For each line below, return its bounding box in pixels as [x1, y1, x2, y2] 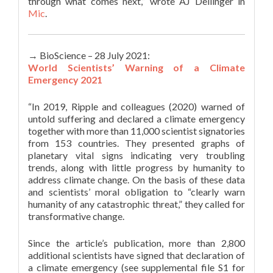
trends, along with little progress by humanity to [28, 161, 245, 173]
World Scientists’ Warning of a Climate [28, 62, 245, 73]
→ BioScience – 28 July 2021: [28, 49, 150, 61]
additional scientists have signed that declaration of [28, 249, 245, 261]
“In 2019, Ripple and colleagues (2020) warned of [28, 101, 245, 112]
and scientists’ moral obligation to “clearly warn [28, 186, 245, 197]
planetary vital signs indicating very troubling [28, 149, 245, 161]
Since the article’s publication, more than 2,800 [28, 237, 245, 249]
